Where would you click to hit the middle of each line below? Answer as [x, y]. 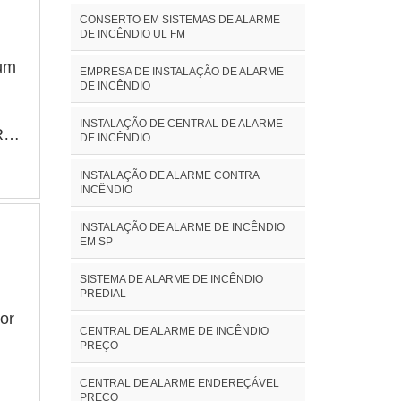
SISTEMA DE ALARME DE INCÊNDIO [171, 279]
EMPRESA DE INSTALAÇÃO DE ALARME [181, 71]
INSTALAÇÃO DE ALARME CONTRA [169, 175]
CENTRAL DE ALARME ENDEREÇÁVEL [179, 383]
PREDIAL [102, 293]
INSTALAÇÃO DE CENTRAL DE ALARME [181, 123]
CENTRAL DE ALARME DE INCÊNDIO [174, 331]
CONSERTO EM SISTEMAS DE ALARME [179, 19]
